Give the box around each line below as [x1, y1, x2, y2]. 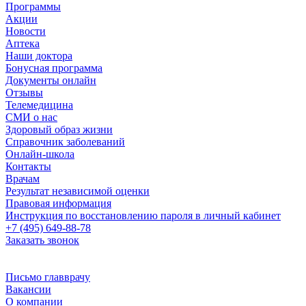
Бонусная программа [5, 62, 102, 74]
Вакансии [5, 283, 51, 296]
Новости [5, 25, 46, 38]
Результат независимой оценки [5, 185, 150, 197]
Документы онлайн [5, 74, 96, 87]
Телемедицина [5, 99, 73, 111]
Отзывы [5, 87, 43, 99]
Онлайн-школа [5, 148, 74, 161]
